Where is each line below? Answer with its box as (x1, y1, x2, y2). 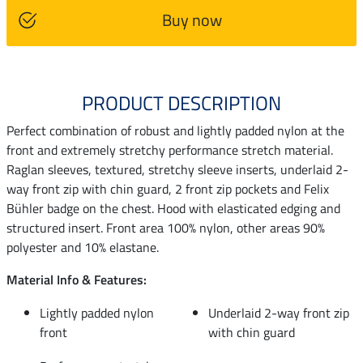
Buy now (161, 6, 222, 32)
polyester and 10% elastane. (6, 237, 159, 257)
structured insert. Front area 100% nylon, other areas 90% (6, 217, 325, 237)
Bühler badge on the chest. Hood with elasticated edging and (6, 198, 340, 218)
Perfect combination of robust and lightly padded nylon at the (6, 120, 344, 140)
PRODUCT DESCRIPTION (82, 88, 281, 117)
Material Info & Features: (6, 269, 147, 289)
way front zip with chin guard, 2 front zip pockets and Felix (6, 178, 329, 199)
